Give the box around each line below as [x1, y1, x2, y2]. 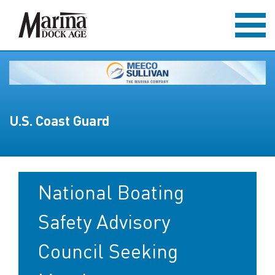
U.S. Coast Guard [9, 112, 109, 129]
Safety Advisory [38, 208, 170, 234]
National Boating [38, 179, 184, 204]
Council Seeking [38, 238, 178, 263]
